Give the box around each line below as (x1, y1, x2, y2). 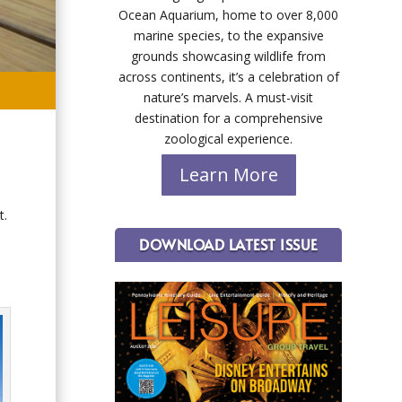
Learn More (179, 162, 278, 188)
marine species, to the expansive (133, 27, 324, 45)
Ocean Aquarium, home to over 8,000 (118, 6, 339, 24)
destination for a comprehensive (134, 109, 323, 127)
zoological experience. (164, 130, 293, 148)
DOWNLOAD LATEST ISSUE (139, 233, 318, 254)
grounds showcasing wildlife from (131, 48, 327, 66)
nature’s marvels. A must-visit (144, 89, 314, 107)
